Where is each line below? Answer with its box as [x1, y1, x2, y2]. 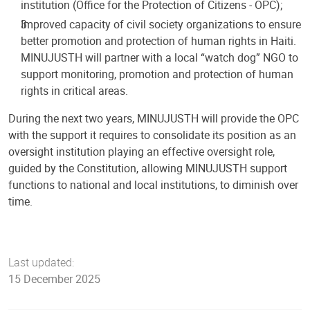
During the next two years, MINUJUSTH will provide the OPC [8, 110, 299, 126]
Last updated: [8, 254, 74, 270]
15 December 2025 [8, 271, 100, 286]
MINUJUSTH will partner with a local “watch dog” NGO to [21, 49, 298, 65]
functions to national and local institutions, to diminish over [8, 176, 298, 192]
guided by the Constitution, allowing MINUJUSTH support [8, 160, 287, 176]
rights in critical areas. [21, 82, 128, 98]
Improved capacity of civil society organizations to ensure [21, 16, 301, 32]
